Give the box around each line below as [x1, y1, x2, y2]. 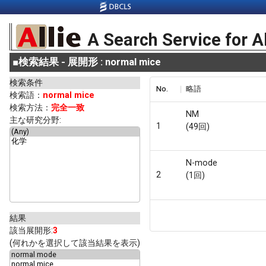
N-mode [186, 158, 217, 168]
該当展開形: [9, 225, 53, 235]
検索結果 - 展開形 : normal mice [18, 56, 161, 68]
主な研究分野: [9, 115, 61, 125]
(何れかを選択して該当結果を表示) [9, 237, 140, 248]
